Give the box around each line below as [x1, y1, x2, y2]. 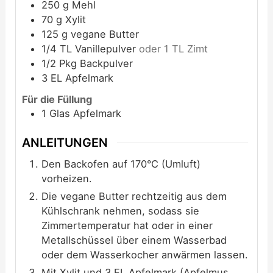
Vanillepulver [75, 43, 140, 55]
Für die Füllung [22, 93, 93, 106]
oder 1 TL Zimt [139, 43, 208, 55]
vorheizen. [41, 172, 93, 185]
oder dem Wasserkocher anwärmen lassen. [41, 248, 249, 261]
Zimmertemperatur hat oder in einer [41, 219, 213, 232]
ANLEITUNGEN [22, 135, 108, 150]
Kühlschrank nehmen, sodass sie [41, 204, 200, 217]
